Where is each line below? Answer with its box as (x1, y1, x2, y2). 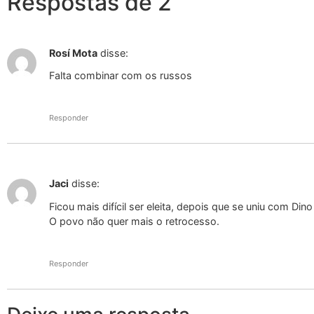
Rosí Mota (49, 46, 97, 59)
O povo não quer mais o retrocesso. (49, 214, 219, 227)
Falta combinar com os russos (49, 69, 192, 81)
